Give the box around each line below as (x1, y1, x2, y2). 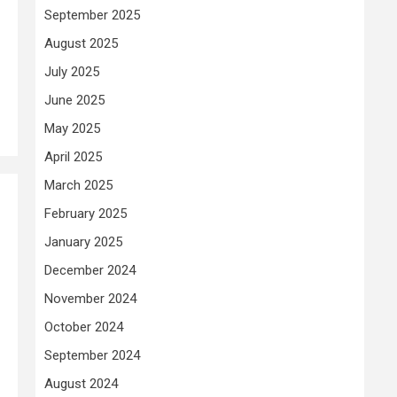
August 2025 (44, 35, 118, 51)
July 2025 (44, 63, 99, 80)
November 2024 (44, 290, 136, 307)
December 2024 (44, 261, 136, 278)
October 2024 (44, 318, 123, 335)
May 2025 (44, 120, 100, 136)
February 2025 (44, 205, 127, 222)
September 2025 (44, 6, 140, 23)
